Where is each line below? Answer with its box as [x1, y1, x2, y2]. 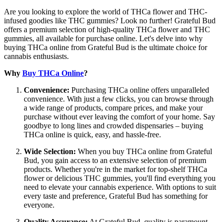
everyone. [24, 200, 55, 209]
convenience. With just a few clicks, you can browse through [24, 94, 214, 103]
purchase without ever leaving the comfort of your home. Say [24, 112, 215, 121]
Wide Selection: [24, 147, 76, 156]
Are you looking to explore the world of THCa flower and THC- [4, 7, 207, 16]
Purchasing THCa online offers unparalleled [69, 85, 209, 94]
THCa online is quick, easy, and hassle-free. [24, 130, 161, 139]
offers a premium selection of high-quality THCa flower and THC [4, 25, 210, 34]
